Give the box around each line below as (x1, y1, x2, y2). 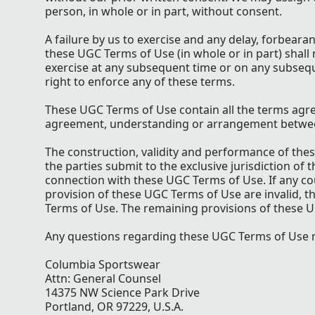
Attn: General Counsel (45, 270, 161, 286)
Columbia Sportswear (45, 256, 160, 272)
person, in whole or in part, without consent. (45, 3, 282, 19)
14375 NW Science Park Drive (45, 284, 200, 300)
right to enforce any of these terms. (45, 73, 235, 89)
